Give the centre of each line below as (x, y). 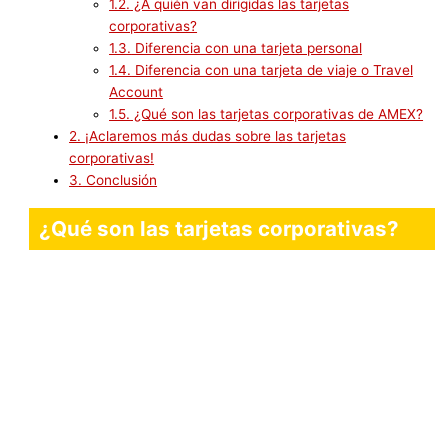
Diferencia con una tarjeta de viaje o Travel (272, 70)
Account (136, 92)
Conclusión (120, 180)
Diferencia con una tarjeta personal (247, 48)
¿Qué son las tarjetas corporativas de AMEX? (277, 114)
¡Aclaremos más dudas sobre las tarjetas (214, 136)
